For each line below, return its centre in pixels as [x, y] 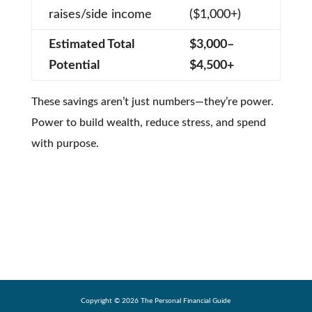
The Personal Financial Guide [185, 301]
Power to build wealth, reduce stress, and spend [148, 122]
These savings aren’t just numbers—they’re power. [152, 101]
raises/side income [100, 14]
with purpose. [65, 143]
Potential [74, 65]
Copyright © [102, 301]
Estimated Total [91, 44]
